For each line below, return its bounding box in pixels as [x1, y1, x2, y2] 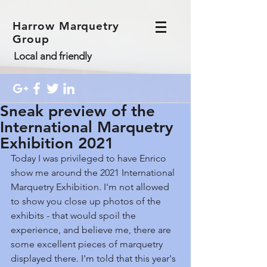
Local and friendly [14, 50, 92, 62]
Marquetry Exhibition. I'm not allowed [11, 181, 172, 193]
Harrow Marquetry [13, 19, 120, 33]
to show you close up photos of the [11, 195, 163, 207]
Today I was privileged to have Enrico [11, 153, 169, 164]
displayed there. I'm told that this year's [11, 253, 178, 264]
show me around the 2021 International [11, 167, 177, 178]
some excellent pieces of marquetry [11, 238, 165, 250]
